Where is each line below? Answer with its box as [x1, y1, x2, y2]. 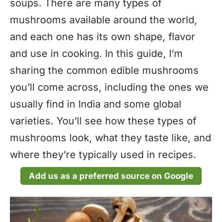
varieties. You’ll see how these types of [10, 114, 196, 127]
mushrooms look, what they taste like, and [10, 131, 211, 144]
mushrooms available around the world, [10, 13, 197, 26]
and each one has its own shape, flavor [10, 30, 195, 43]
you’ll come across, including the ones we [10, 81, 209, 93]
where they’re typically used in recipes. [10, 148, 196, 161]
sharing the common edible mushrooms [10, 64, 199, 76]
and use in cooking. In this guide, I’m [10, 47, 183, 59]
